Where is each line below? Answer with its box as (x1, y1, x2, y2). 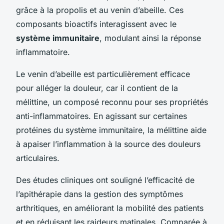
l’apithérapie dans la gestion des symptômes (16, 188, 183, 199)
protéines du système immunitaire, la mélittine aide (16, 124, 206, 135)
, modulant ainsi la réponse (99, 32, 201, 43)
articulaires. (16, 152, 59, 163)
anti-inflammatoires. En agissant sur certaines (16, 110, 187, 121)
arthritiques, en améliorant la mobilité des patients (16, 202, 203, 213)
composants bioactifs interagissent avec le (16, 18, 176, 29)
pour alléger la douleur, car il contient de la (16, 82, 178, 93)
